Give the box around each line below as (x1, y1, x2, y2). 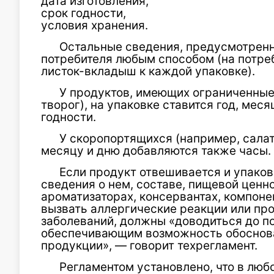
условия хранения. (41, 18, 148, 32)
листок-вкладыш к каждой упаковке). (41, 64, 255, 78)
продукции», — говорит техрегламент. (41, 239, 257, 253)
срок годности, (41, 6, 126, 20)
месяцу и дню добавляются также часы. (41, 144, 271, 158)
